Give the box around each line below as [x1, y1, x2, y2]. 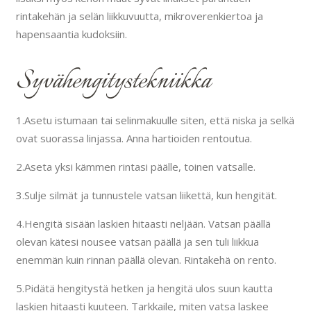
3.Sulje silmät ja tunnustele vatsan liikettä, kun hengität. [15, 188, 277, 203]
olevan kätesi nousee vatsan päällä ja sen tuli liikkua [15, 235, 259, 249]
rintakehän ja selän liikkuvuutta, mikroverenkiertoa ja [15, 8, 263, 23]
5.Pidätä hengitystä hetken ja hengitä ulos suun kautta [15, 281, 273, 296]
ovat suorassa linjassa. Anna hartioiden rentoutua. [15, 131, 252, 146]
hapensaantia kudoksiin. [15, 26, 127, 41]
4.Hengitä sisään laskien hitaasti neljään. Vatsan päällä [15, 217, 271, 231]
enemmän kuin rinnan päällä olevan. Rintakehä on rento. [15, 253, 276, 267]
